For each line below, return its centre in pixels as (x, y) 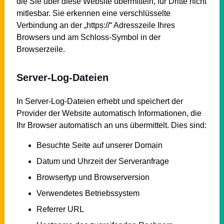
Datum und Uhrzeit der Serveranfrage (102, 161)
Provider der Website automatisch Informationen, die (109, 113)
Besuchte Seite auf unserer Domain (99, 145)
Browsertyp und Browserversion (93, 177)
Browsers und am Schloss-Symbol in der (88, 37)
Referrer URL (60, 209)
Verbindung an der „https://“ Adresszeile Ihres (95, 25)
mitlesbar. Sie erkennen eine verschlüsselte (93, 13)
